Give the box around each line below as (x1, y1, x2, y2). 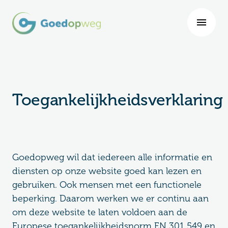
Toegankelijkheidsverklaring (12, 90, 223, 109)
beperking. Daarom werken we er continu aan (12, 193, 209, 204)
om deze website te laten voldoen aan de (12, 207, 187, 218)
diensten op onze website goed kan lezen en (12, 165, 202, 177)
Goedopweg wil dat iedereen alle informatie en (12, 152, 212, 163)
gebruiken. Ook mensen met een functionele (12, 179, 202, 190)
